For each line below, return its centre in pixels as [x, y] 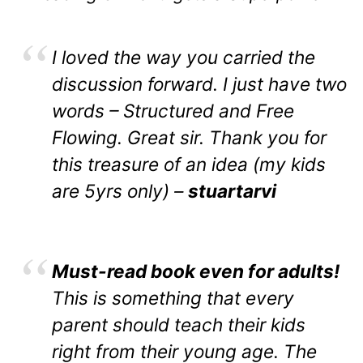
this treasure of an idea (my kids [189, 164]
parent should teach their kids [179, 325]
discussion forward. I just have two [199, 84]
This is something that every [173, 298]
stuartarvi [232, 191]
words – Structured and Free [173, 111]
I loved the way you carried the [184, 58]
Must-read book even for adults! [196, 271]
